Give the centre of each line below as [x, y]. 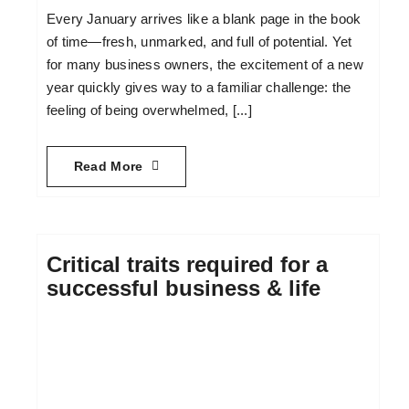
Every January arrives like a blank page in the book [204, 19]
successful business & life [183, 288]
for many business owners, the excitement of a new [204, 65]
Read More [108, 166]
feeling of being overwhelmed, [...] [149, 110]
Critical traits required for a [187, 264]
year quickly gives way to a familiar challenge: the [199, 88]
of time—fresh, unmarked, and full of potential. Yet [199, 42]
